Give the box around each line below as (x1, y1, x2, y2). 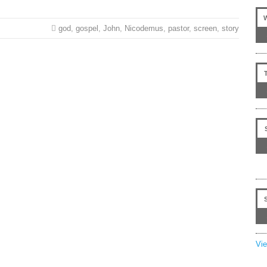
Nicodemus (124, 24, 163, 33)
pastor (167, 24, 189, 33)
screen (193, 24, 217, 33)
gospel (75, 24, 98, 33)
